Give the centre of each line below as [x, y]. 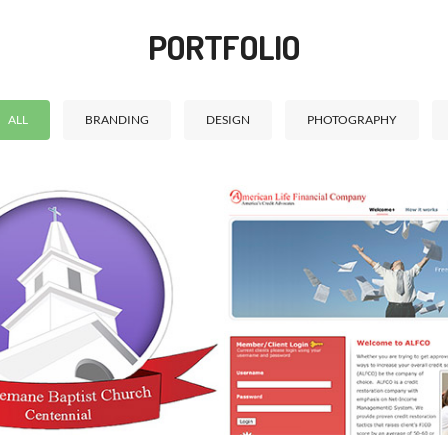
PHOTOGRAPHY [351, 119]
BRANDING [116, 119]
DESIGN [227, 119]
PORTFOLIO [224, 46]
